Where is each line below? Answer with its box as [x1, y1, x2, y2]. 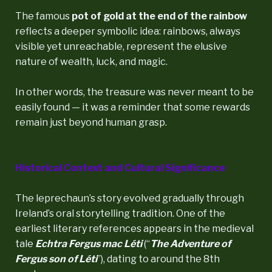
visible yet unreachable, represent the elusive [15, 40, 227, 52]
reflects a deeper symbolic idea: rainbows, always [15, 25, 240, 37]
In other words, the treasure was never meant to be [15, 86, 254, 98]
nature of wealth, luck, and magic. [15, 55, 168, 67]
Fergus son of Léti [15, 253, 97, 265]
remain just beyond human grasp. [15, 116, 167, 128]
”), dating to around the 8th [97, 253, 220, 265]
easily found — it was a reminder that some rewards [15, 101, 250, 113]
